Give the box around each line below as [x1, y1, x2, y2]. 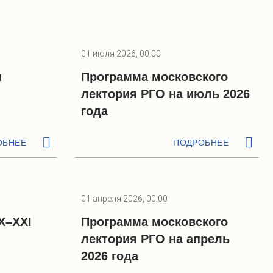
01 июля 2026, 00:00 [81, 49, 161, 58]
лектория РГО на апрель [81, 232, 230, 246]
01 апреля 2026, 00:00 [81, 194, 168, 204]
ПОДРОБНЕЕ [173, 138, 229, 147]
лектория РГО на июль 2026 [81, 87, 250, 101]
